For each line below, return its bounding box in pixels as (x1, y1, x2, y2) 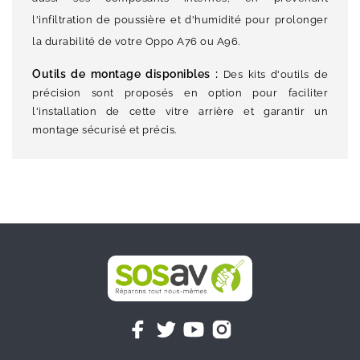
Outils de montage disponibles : (32, 67, 219, 81)
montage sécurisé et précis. (32, 124, 177, 137)
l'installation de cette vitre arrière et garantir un (32, 105, 328, 118)
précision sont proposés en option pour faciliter (32, 87, 328, 100)
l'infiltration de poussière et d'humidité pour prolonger (32, 14, 328, 27)
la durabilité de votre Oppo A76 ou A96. (32, 35, 240, 48)
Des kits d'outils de (218, 68, 328, 81)
